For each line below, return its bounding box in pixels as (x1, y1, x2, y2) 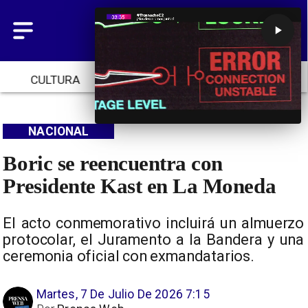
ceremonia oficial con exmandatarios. (3, 247, 254, 265)
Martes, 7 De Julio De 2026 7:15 (36, 287, 210, 302)
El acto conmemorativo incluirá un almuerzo (3, 214, 304, 232)
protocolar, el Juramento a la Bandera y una (3, 230, 304, 248)
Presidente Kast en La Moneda (3, 174, 276, 198)
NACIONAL (28, 124, 89, 138)
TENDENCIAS (118, 73, 189, 87)
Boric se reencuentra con (3, 151, 223, 175)
